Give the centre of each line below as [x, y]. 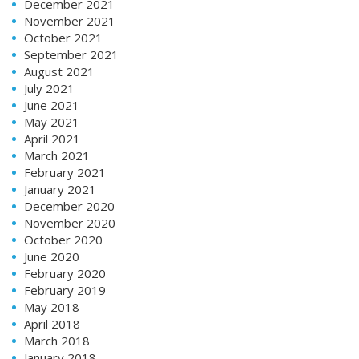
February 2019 [65, 290]
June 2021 [52, 105]
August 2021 [59, 71]
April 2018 [52, 323]
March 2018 [57, 340]
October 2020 [63, 239]
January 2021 [60, 189]
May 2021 [52, 121]
